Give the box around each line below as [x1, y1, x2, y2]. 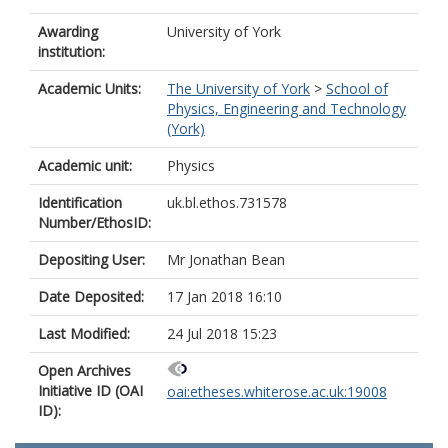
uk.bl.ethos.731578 [167, 193, 287, 212]
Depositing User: [38, 250, 145, 269]
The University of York [167, 79, 310, 98]
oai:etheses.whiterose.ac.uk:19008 [167, 382, 387, 402]
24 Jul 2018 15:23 [167, 324, 277, 343]
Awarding [38, 22, 98, 41]
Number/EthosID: [38, 213, 151, 232]
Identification [38, 193, 122, 212]
